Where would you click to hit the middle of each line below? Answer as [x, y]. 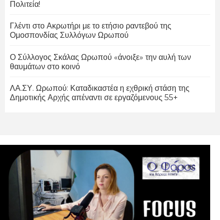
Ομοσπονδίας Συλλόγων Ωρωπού [69, 35]
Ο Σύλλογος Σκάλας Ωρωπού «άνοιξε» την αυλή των [100, 57]
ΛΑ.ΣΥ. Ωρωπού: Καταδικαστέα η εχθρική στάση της [100, 88]
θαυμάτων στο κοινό [45, 66]
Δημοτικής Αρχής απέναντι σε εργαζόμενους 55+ [94, 97]
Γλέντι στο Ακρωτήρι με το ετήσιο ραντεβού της [91, 26]
